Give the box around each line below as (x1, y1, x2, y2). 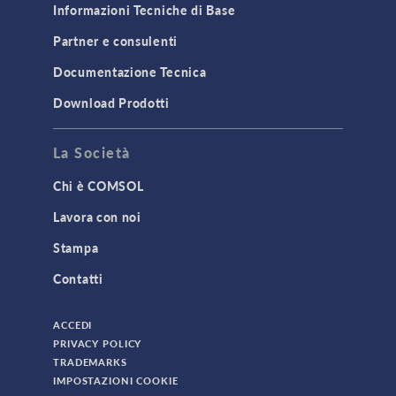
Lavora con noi (53, 208, 141, 226)
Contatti (53, 270, 103, 288)
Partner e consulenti (53, 32, 178, 50)
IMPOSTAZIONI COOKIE (53, 374, 179, 388)
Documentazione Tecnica (53, 63, 207, 81)
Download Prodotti (53, 94, 170, 112)
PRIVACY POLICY (53, 337, 142, 351)
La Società (53, 142, 131, 164)
